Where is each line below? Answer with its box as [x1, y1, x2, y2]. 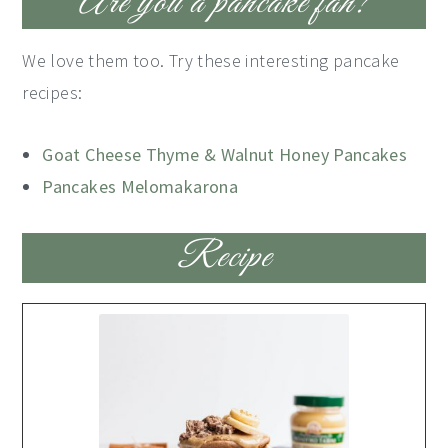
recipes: [22, 81, 83, 104]
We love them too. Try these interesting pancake [22, 49, 400, 72]
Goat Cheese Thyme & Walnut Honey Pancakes [42, 143, 408, 166]
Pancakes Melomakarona [42, 175, 238, 198]
